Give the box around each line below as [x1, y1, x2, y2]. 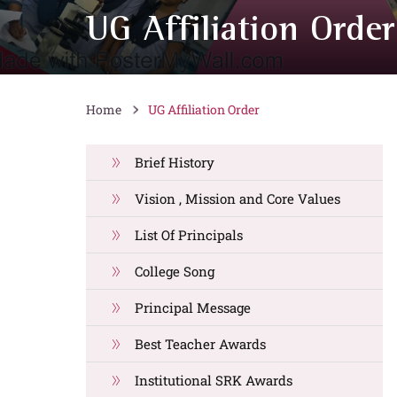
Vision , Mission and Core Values [135, 190, 340, 207]
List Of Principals [135, 226, 243, 244]
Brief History [135, 153, 214, 171]
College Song [135, 262, 214, 280]
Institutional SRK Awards [135, 371, 292, 389]
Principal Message [135, 299, 251, 316]
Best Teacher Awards [135, 335, 266, 353]
